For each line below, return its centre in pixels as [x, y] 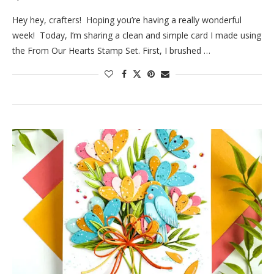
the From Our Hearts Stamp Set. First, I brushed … [111, 51]
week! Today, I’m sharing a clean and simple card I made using [137, 35]
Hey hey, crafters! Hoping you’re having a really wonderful [127, 20]
